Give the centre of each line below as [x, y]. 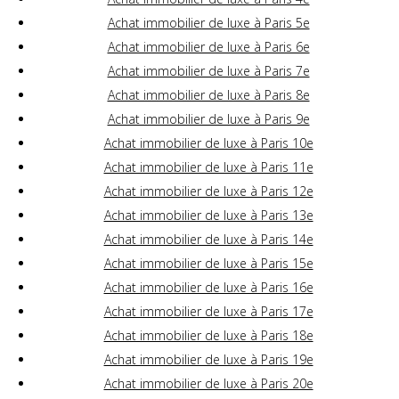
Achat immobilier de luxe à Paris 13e [208, 216]
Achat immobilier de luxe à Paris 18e [208, 336]
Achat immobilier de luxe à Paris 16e [208, 288]
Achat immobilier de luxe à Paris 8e [208, 95]
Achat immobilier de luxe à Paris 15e [208, 264]
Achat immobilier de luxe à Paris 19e [208, 360]
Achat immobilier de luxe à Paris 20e [208, 384]
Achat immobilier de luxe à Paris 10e [208, 143]
